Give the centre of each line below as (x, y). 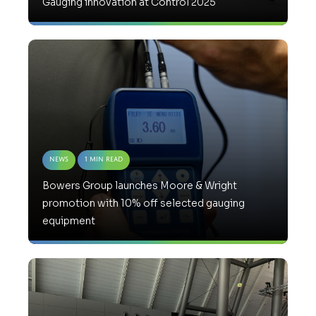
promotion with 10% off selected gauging (144, 203)
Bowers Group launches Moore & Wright (140, 186)
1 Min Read (104, 159)
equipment (69, 221)
